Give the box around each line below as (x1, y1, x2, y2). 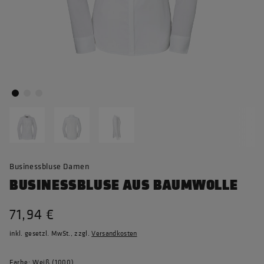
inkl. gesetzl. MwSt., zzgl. (9, 229, 92, 238)
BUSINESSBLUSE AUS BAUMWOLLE (9, 177, 238, 194)
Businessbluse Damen (9, 160, 90, 171)
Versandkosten (91, 229, 137, 238)
